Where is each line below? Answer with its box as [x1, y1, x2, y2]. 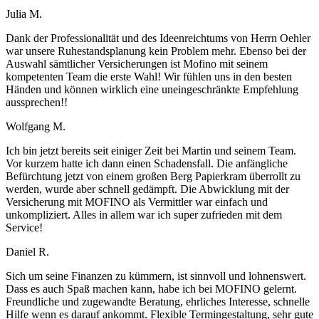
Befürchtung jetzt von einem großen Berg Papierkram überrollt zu [6, 170, 300, 183]
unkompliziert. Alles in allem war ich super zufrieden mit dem [6, 209, 282, 221]
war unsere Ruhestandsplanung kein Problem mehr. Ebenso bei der [6, 45, 306, 58]
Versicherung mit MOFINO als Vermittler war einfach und [6, 196, 268, 209]
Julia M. [6, 8, 42, 21]
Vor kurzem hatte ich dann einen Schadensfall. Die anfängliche [6, 157, 288, 170]
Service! [6, 221, 43, 234]
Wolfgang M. [6, 120, 66, 133]
